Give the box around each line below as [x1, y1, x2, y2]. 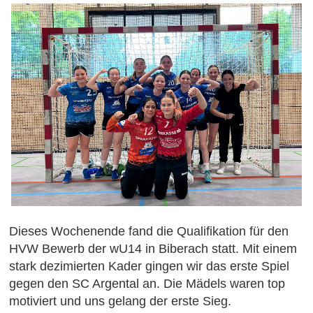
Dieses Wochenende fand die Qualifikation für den [9, 224, 289, 239]
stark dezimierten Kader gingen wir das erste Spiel [9, 259, 289, 274]
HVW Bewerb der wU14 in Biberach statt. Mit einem [9, 241, 297, 256]
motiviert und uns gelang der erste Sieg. [9, 293, 235, 309]
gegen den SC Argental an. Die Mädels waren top [9, 276, 285, 291]
